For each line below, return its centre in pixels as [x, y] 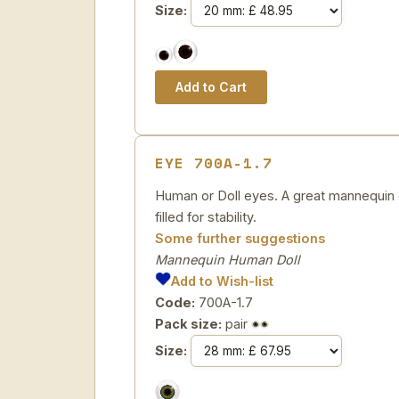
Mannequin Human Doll [228, 260]
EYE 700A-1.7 [214, 163]
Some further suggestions [240, 238]
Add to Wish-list [223, 281]
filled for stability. [206, 217]
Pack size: [188, 324]
